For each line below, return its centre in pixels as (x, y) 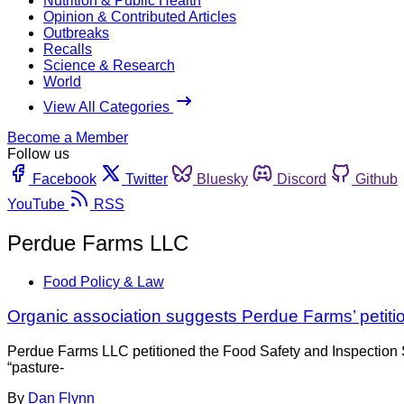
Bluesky (222, 179)
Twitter (147, 179)
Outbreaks (76, 32)
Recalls (68, 49)
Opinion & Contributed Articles (140, 16)
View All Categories (108, 106)
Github (376, 179)
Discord (302, 179)
